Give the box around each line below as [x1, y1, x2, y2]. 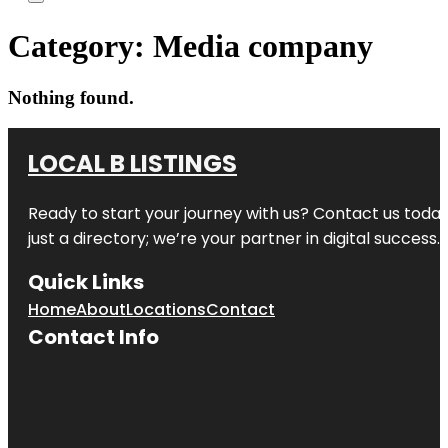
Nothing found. [8, 86, 134, 108]
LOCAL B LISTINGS [28, 146, 237, 180]
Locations [126, 297, 206, 321]
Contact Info [28, 322, 159, 351]
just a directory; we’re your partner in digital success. [28, 226, 440, 250]
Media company [153, 28, 373, 65]
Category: [8, 28, 153, 65]
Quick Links [28, 267, 144, 296]
